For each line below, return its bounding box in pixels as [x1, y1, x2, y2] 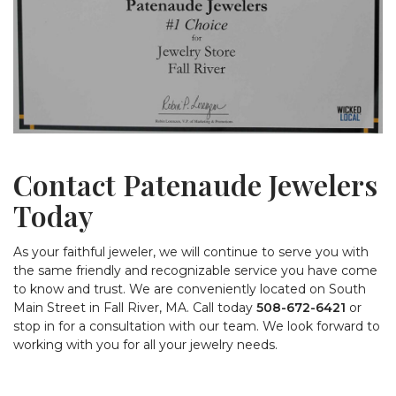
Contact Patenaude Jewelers [13, 164, 377, 203]
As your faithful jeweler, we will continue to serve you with [13, 243, 369, 260]
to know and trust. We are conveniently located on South [13, 280, 366, 297]
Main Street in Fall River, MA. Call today [13, 299, 256, 316]
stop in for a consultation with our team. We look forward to [13, 317, 380, 334]
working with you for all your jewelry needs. [13, 336, 278, 353]
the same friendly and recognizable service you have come [13, 262, 377, 278]
